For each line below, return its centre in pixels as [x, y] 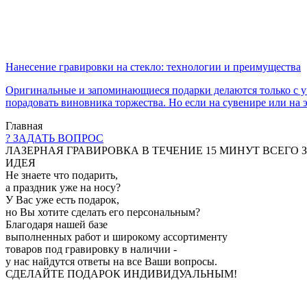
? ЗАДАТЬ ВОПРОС [54, 138]
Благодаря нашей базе [57, 224]
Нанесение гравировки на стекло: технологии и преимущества [153, 67]
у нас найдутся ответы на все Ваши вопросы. [111, 261]
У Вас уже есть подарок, [62, 200]
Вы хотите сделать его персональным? [109, 212]
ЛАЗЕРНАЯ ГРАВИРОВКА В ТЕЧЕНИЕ [106, 150]
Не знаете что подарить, [62, 175]
